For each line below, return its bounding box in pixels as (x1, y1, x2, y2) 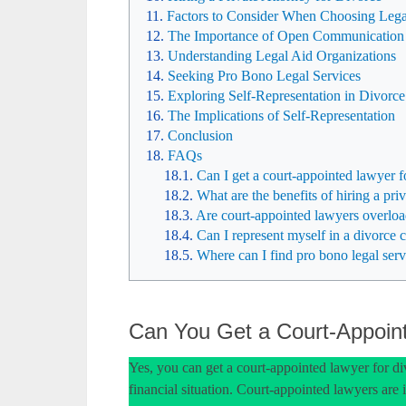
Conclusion (168, 128, 233, 143)
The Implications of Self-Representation (168, 108, 395, 123)
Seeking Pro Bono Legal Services (168, 68, 361, 83)
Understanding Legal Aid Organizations (168, 48, 396, 63)
